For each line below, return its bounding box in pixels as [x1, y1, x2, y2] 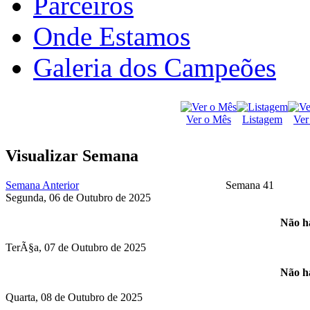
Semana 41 [226, 179, 274, 191]
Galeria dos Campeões [33, 52, 276, 82]
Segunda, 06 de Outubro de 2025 [6, 191, 151, 203]
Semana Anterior [6, 179, 79, 191]
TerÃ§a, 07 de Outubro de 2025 [6, 241, 146, 253]
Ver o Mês [186, 113, 231, 125]
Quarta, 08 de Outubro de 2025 [6, 291, 143, 303]
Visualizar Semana [6, 146, 138, 165]
